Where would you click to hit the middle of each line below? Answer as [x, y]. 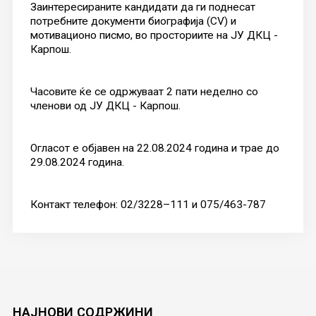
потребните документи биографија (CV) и [133, 21]
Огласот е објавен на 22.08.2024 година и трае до [154, 148]
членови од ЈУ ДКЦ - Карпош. [105, 105]
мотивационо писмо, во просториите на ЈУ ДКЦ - [154, 35]
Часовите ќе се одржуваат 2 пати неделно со [144, 91]
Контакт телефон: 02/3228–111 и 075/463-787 [148, 204]
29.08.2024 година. [77, 162]
